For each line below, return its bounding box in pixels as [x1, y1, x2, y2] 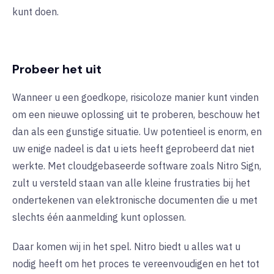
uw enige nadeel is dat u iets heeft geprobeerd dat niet [12, 143, 254, 155]
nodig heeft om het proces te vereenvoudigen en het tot [12, 257, 259, 270]
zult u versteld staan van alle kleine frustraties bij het [12, 177, 250, 190]
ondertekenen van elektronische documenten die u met [12, 194, 257, 207]
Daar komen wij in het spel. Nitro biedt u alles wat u [12, 240, 240, 253]
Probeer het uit [12, 61, 102, 78]
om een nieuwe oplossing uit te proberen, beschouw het [12, 108, 260, 121]
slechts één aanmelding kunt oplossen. [12, 211, 186, 224]
